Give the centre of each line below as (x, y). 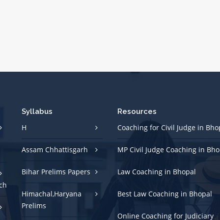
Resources (137, 112)
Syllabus (37, 112)
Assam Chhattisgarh (55, 150)
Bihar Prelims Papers (56, 172)
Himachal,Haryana (52, 194)
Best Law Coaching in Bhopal (165, 194)
